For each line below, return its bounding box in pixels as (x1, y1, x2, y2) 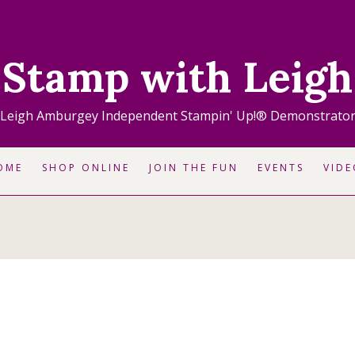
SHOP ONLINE (41, 160, 130, 174)
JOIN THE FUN (148, 160, 239, 174)
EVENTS (257, 160, 304, 174)
